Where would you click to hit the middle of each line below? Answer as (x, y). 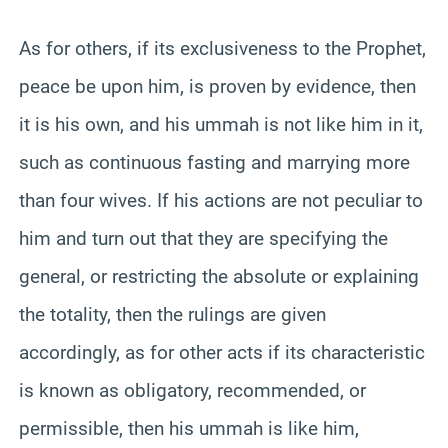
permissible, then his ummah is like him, (189, 428)
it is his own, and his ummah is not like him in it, (221, 124)
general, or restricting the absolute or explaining (219, 276)
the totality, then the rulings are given (172, 314)
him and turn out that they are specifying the (203, 238)
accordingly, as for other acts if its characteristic (222, 352)
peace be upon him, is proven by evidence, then (217, 86)
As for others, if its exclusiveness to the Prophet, (222, 48)
